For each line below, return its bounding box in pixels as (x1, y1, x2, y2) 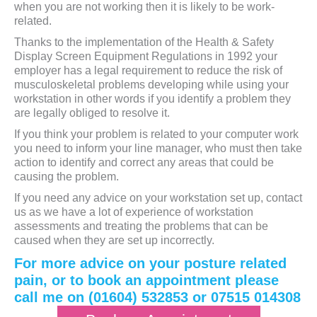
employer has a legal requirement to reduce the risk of (14, 64, 282, 77)
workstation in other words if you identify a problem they (14, 93, 291, 105)
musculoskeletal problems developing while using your (14, 79, 289, 91)
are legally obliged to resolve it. (14, 107, 170, 120)
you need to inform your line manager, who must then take (14, 142, 302, 155)
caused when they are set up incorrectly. (14, 234, 214, 247)
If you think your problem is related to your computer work (14, 128, 299, 141)
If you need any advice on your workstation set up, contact (14, 192, 302, 204)
